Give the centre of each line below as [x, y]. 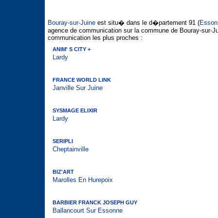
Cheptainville [71, 149]
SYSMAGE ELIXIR [75, 110]
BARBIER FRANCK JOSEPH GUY [95, 202]
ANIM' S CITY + [72, 49]
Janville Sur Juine [78, 88]
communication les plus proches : [95, 38]
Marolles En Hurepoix [83, 180]
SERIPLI [63, 141]
